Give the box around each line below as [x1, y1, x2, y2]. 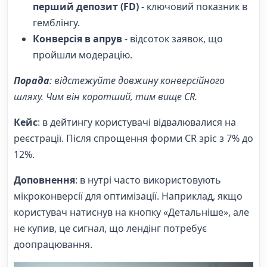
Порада [14, 74, 49, 88]
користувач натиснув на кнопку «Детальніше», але [14, 206, 249, 219]
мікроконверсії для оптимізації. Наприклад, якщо [14, 190, 243, 203]
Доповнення [14, 173, 75, 187]
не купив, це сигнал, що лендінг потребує [14, 222, 207, 235]
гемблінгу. [33, 16, 80, 30]
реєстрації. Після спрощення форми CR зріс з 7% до [14, 132, 253, 145]
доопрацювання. [14, 238, 92, 252]
